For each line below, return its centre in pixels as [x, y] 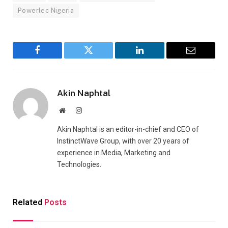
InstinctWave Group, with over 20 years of [123, 141]
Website [76, 110]
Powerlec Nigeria [46, 10]
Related [28, 202]
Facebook [54, 58]
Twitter [101, 58]
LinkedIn [155, 58]
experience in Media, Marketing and [114, 152]
